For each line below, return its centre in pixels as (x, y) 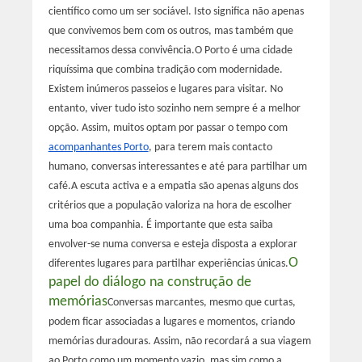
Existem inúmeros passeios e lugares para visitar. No (165, 89)
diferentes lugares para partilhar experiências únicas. (168, 263)
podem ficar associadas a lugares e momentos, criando (171, 322)
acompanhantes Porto (98, 147)
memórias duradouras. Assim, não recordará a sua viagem (179, 341)
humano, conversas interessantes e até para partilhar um (177, 166)
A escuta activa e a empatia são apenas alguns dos (184, 186)
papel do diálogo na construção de (149, 282)
